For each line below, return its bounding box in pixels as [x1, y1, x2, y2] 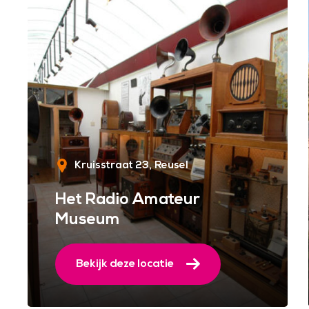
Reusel [154, 159, 188, 172]
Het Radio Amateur [55, 190, 200, 209]
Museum [55, 210, 120, 229]
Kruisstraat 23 [74, 159, 149, 172]
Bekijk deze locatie [76, 256, 174, 270]
